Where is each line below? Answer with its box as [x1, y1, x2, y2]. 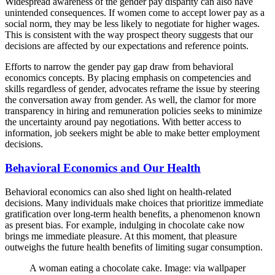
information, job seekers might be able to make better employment [5, 128, 260, 139]
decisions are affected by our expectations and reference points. [5, 41, 249, 52]
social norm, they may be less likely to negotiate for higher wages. [5, 18, 260, 29]
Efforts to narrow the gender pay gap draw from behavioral [5, 61, 233, 72]
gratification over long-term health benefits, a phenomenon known [5, 208, 260, 219]
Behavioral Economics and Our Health [5, 161, 201, 175]
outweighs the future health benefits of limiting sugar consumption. [5, 241, 263, 252]
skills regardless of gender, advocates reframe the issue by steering [5, 83, 260, 95]
